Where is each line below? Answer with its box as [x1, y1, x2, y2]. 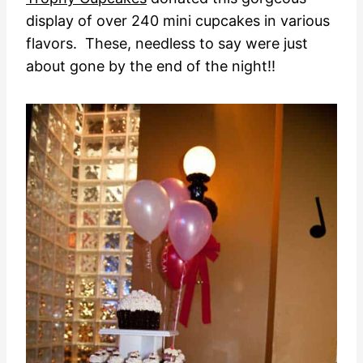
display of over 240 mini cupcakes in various [26, 11, 330, 29]
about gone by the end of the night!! [26, 57, 275, 75]
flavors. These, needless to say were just [26, 34, 308, 52]
